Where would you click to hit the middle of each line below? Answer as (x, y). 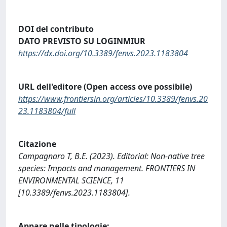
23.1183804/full (47, 111)
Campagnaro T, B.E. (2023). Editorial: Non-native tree (111, 156)
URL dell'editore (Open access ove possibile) (105, 86)
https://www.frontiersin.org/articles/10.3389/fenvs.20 (113, 99)
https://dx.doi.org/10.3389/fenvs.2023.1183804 (103, 53)
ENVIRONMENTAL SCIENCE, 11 (71, 181)
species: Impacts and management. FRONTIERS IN (107, 168)
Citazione (37, 144)
